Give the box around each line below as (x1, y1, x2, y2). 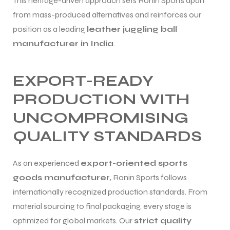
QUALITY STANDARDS (13, 126, 202, 145)
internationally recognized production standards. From (13, 186, 207, 197)
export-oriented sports (81, 158, 187, 168)
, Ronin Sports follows (110, 172, 187, 182)
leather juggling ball (87, 24, 177, 34)
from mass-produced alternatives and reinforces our (13, 9, 201, 20)
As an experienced (13, 158, 81, 168)
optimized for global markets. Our (13, 215, 134, 225)
